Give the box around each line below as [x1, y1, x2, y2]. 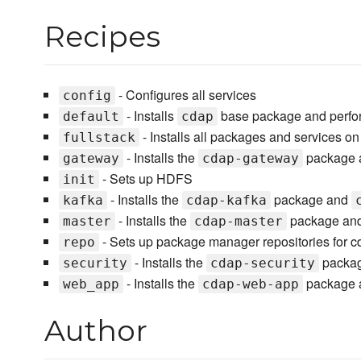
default [62, 109, 119, 125]
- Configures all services [114, 85, 256, 105]
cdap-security [210, 255, 315, 272]
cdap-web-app [201, 276, 299, 293]
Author [44, 313, 147, 349]
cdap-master [193, 214, 283, 230]
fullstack [62, 130, 135, 146]
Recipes [44, 19, 160, 55]
